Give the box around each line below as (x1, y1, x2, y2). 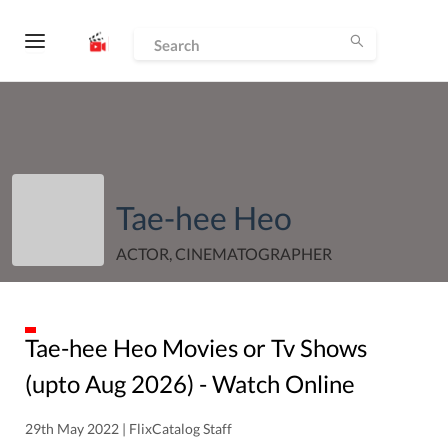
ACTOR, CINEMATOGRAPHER (116, 244, 332, 263)
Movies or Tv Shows (157, 333, 367, 362)
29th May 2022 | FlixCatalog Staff (25, 420, 232, 437)
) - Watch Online (187, 369, 355, 398)
